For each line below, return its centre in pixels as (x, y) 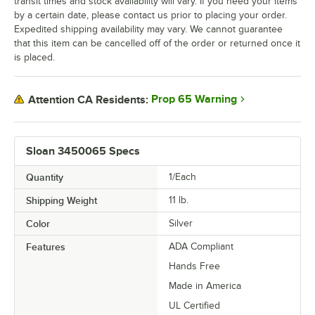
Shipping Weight (62, 201)
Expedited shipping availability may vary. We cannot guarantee (148, 30)
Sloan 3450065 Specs (83, 152)
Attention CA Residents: (88, 99)
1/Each (182, 177)
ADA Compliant (201, 247)
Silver (181, 224)
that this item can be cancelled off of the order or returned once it (157, 44)
